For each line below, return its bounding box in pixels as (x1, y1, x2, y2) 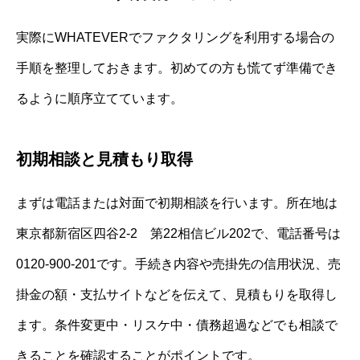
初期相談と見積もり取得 (16, 149, 193, 168)
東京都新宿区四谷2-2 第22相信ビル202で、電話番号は (16, 226, 341, 240)
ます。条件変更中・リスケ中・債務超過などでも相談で (16, 317, 337, 332)
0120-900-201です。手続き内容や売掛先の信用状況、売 (16, 256, 341, 271)
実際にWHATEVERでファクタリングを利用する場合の (16, 30, 334, 44)
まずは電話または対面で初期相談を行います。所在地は (16, 195, 337, 210)
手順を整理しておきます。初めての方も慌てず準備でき (16, 60, 337, 75)
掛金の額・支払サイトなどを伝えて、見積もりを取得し (16, 287, 337, 301)
